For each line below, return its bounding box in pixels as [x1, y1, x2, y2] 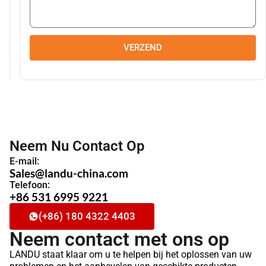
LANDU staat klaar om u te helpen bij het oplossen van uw [9, 248, 252, 260]
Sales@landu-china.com [9, 166, 128, 180]
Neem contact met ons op [9, 227, 229, 251]
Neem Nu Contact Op [9, 137, 145, 154]
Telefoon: [9, 179, 50, 191]
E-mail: [9, 155, 39, 167]
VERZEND [123, 42, 162, 53]
